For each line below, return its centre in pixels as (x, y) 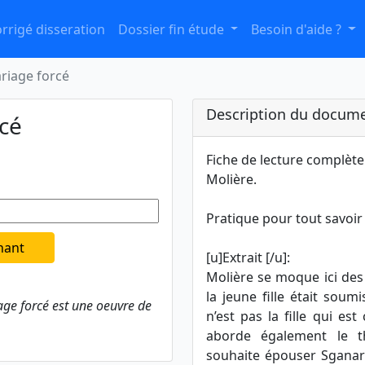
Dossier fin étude (172, 29)
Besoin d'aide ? (298, 29)
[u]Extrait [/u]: (248, 257)
